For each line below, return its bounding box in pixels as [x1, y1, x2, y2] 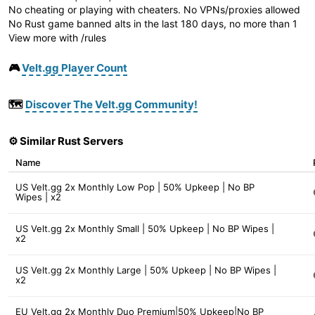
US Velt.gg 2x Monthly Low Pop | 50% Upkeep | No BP [15, 181, 255, 193]
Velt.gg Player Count [22, 61, 127, 75]
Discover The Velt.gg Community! [25, 98, 198, 111]
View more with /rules [8, 32, 106, 44]
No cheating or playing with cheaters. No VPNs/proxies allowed [8, 4, 300, 15]
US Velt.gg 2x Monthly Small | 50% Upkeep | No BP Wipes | [15, 223, 274, 234]
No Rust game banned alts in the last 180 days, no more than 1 [8, 18, 297, 30]
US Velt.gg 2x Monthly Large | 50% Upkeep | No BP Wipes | [15, 264, 276, 276]
